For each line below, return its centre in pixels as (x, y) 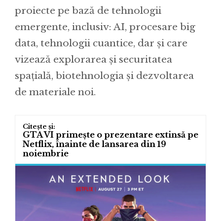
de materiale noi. (55, 92)
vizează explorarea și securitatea (93, 59)
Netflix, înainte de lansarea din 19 (94, 144)
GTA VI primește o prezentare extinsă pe (110, 134)
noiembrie (46, 153)
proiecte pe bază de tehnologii (88, 10)
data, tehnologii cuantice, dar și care (101, 43)
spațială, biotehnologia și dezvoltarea (104, 75)
